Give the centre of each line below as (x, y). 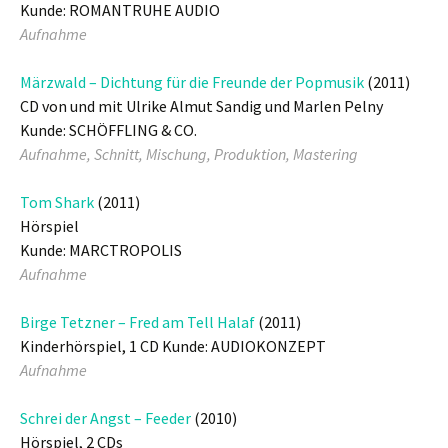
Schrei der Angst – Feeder (105, 418)
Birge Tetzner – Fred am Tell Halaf (137, 322)
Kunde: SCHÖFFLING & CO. (108, 130)
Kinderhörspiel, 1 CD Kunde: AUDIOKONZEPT (173, 346)
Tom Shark (57, 202)
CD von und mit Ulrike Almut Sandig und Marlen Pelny (201, 106)
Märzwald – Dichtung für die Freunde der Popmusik (192, 82)
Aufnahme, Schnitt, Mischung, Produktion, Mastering (189, 154)
